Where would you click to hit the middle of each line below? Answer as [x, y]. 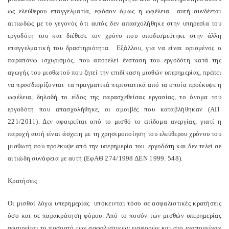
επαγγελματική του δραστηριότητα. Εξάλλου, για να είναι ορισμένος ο [114, 48]
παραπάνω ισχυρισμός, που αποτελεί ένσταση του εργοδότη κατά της [114, 60]
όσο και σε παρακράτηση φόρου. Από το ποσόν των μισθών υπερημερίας [114, 215]
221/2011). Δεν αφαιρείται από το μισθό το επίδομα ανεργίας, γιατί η [114, 121]
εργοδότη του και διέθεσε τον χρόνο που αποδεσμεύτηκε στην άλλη [114, 36]
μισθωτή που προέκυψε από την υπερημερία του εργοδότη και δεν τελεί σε [114, 146]
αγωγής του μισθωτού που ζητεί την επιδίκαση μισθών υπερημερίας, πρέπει [114, 72]
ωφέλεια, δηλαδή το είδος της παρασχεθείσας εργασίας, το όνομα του [114, 97]
